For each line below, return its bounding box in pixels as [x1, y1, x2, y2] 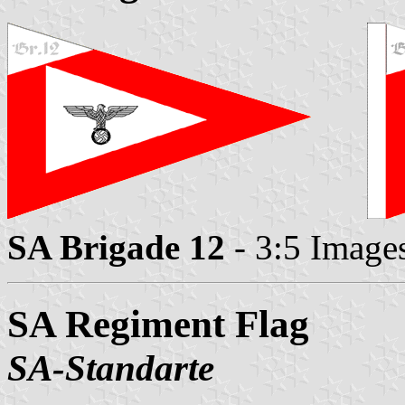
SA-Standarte [7, 346, 214, 389]
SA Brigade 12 [7, 227, 225, 267]
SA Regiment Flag [7, 302, 309, 345]
